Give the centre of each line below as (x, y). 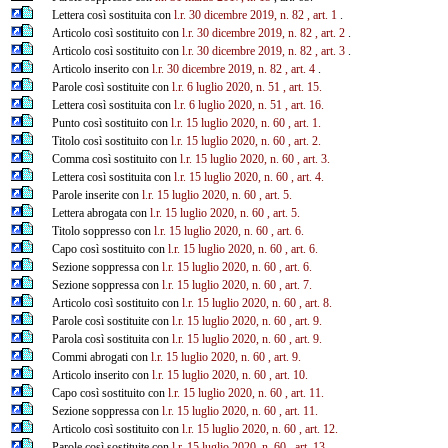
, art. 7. (295, 284)
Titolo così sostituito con (111, 140)
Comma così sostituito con (115, 158)
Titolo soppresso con (102, 230)
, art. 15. (302, 86)
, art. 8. (315, 302)
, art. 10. (288, 374)
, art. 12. (318, 428)
